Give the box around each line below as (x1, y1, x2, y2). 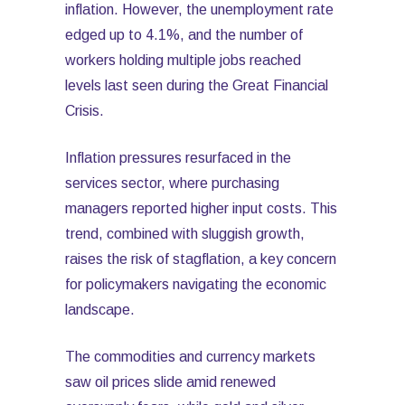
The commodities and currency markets (65, 349, 316, 364)
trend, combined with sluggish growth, (65, 226, 305, 241)
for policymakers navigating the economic (65, 277, 326, 292)
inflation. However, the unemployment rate (65, 2, 334, 17)
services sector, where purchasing (65, 175, 279, 191)
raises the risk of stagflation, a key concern (65, 251, 336, 267)
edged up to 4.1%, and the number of (65, 27, 303, 42)
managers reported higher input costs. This (65, 201, 337, 216)
